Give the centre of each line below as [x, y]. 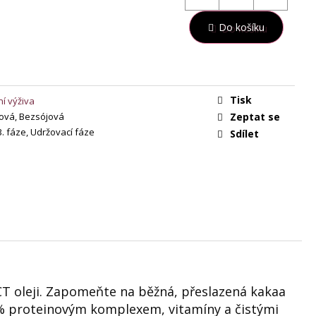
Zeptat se [255, 116]
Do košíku [242, 27]
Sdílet [244, 133]
